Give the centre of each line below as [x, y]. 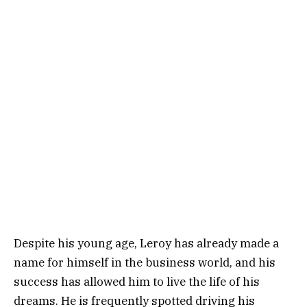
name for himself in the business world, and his [145, 262]
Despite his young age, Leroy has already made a [146, 243]
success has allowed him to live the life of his [137, 281]
